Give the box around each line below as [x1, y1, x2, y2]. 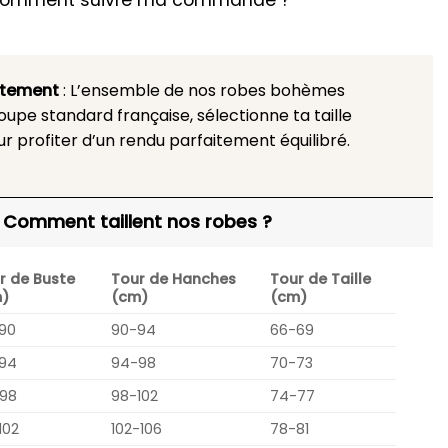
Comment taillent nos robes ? [2, 210, 272, 235]
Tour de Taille [269, 268, 371, 289]
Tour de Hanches [110, 268, 236, 289]
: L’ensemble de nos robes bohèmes [58, 78, 345, 102]
